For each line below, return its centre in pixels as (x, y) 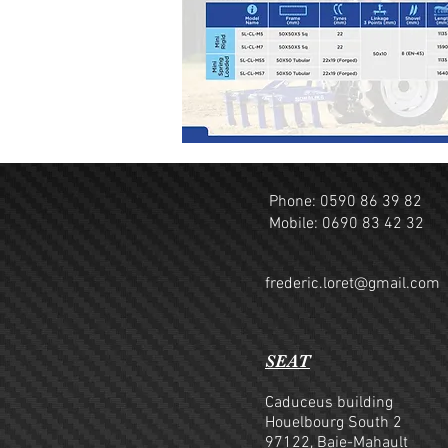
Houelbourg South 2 (333, 423)
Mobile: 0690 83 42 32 (346, 224)
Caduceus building (329, 403)
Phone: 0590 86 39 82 (345, 202)
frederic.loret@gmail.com (352, 284)
